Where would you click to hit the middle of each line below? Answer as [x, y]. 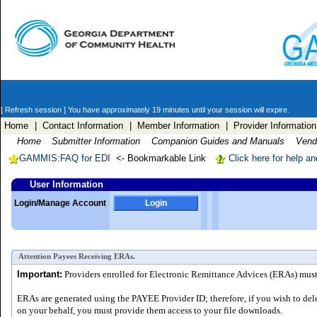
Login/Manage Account [60, 203]
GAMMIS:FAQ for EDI [65, 158]
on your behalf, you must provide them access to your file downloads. [150, 311]
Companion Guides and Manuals [218, 141]
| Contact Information [79, 126]
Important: [40, 274]
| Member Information [174, 126]
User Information [67, 184]
